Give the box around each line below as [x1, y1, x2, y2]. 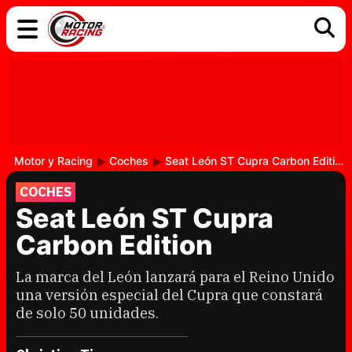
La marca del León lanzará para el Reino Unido [16, 267, 335, 286]
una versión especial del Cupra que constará [16, 285, 323, 304]
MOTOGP [225, 99, 282, 116]
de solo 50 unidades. [16, 303, 159, 322]
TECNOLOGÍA [35, 99, 118, 116]
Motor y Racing [14, 154, 93, 167]
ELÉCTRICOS [130, 75, 209, 92]
